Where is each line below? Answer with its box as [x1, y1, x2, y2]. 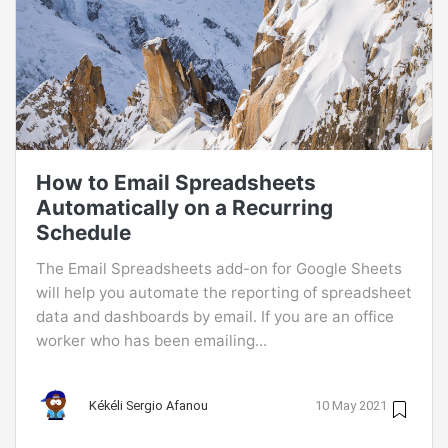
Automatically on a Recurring [36, 195, 333, 221]
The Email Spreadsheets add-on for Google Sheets [36, 259, 402, 279]
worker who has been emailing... [36, 331, 267, 351]
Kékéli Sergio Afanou [89, 397, 208, 413]
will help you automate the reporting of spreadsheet [36, 283, 412, 303]
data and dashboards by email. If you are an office [36, 307, 394, 327]
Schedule [36, 220, 131, 246]
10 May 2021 [315, 397, 387, 413]
